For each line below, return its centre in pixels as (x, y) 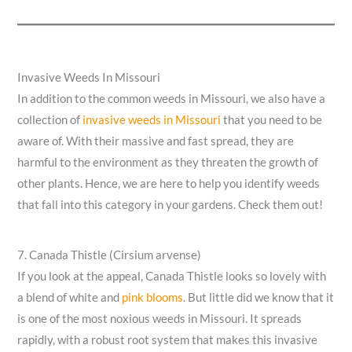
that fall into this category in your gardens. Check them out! (170, 205)
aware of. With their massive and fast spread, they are (156, 141)
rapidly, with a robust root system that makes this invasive (168, 339)
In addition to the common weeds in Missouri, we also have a (172, 99)
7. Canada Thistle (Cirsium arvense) (110, 255)
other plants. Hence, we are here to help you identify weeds (169, 184)
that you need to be (272, 120)
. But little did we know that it (259, 297)
